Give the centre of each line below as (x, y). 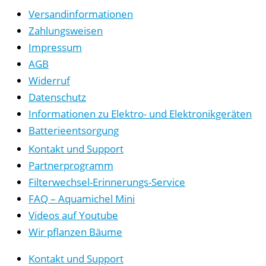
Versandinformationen (81, 14)
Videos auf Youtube (73, 215)
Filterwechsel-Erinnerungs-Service (107, 181)
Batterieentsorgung (74, 130)
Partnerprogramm (71, 165)
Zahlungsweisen (66, 31)
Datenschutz (57, 97)
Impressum (55, 47)
